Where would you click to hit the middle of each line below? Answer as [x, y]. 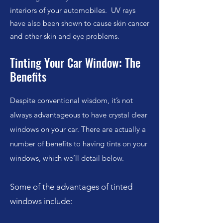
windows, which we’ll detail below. [67, 158]
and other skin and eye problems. [65, 36]
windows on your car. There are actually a [78, 129]
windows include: [41, 201]
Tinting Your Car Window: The [75, 63]
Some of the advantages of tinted [71, 187]
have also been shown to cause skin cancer [80, 23]
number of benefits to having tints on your [79, 144]
